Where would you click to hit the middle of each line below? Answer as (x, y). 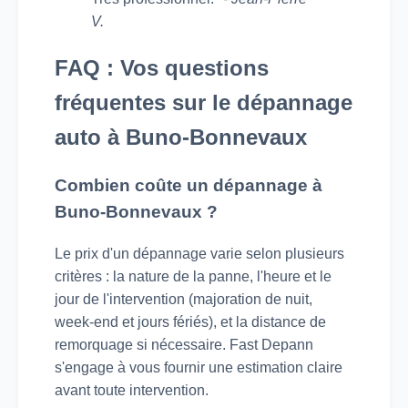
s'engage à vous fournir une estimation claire (199, 368)
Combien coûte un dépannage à (189, 186)
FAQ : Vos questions (162, 67)
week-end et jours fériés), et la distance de (190, 322)
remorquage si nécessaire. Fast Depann (184, 345)
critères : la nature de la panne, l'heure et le (193, 277)
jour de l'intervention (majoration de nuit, (184, 300)
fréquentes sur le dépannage (204, 102)
